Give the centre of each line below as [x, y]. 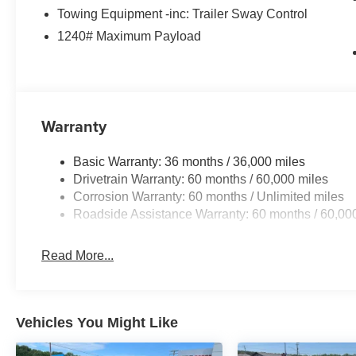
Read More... [78, 255]
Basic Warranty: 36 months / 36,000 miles [190, 161]
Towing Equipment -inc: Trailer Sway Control [183, 14]
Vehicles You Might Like [97, 322]
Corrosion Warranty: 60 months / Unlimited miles [209, 196]
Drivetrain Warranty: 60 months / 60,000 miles [201, 179]
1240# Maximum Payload [130, 36]
